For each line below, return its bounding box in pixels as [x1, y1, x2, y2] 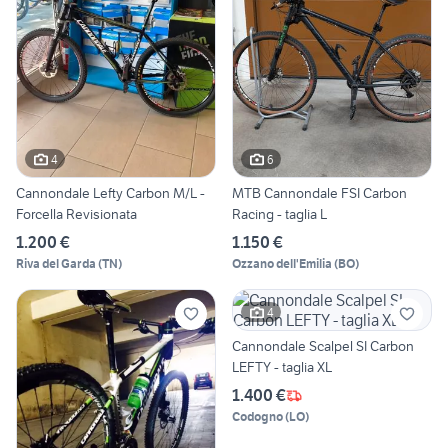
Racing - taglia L [285, 205, 327, 224]
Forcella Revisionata [16, 205, 137, 224]
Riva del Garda [16, 256, 96, 272]
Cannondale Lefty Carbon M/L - [16, 184, 205, 203]
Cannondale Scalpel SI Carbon [232, 337, 414, 356]
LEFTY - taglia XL [232, 358, 332, 377]
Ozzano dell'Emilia [232, 256, 332, 272]
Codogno [232, 409, 283, 425]
